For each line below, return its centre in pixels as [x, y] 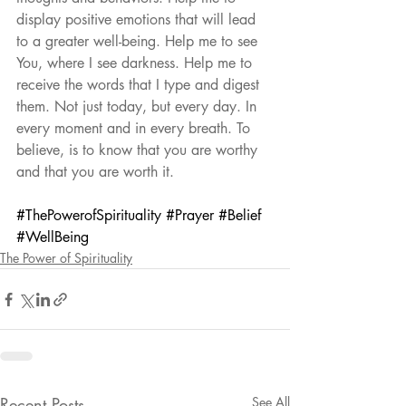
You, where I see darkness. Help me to [136, 63]
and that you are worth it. [95, 172]
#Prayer [190, 216]
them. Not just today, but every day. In [139, 107]
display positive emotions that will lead [138, 20]
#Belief [240, 216]
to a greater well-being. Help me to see [139, 42]
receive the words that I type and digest [140, 85]
